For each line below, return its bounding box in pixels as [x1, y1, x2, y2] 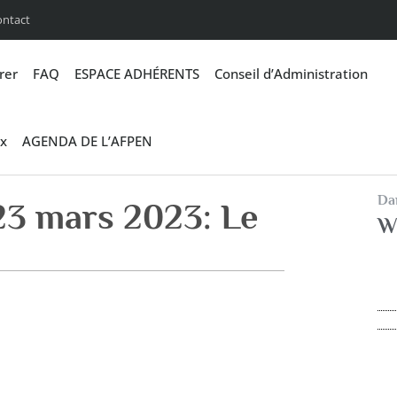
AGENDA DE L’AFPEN [22, 132, 153, 150]
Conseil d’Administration [214, 65, 368, 82]
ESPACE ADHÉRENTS [74, 65, 199, 82]
